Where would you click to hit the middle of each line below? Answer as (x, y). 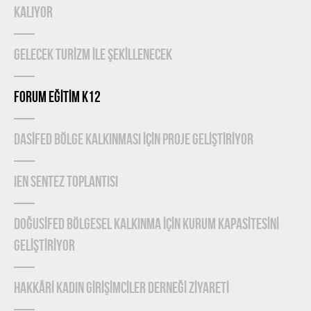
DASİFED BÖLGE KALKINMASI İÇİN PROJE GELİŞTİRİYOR (134, 140)
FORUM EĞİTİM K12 (57, 98)
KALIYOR (33, 13)
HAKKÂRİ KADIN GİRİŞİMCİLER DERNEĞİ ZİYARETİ (121, 289)
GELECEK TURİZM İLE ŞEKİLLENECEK (93, 56)
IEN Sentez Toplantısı (66, 183)
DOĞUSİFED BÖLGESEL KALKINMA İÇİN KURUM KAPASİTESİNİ (146, 225)
